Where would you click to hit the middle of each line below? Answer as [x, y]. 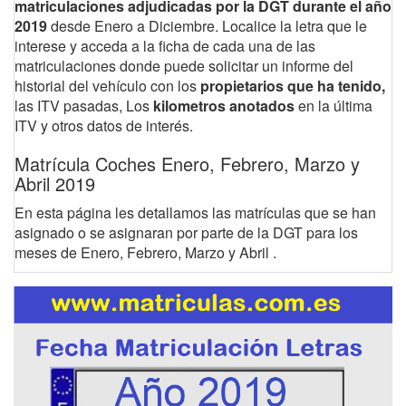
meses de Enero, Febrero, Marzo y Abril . [145, 252]
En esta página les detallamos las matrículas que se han [195, 213]
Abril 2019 [55, 184]
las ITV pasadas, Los [82, 106]
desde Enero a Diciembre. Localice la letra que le [207, 26]
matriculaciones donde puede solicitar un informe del [184, 66]
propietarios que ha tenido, [291, 86]
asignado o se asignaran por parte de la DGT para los [186, 232]
